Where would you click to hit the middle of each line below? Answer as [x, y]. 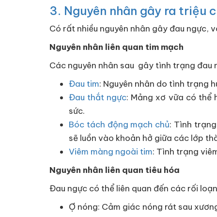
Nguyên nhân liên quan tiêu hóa [115, 170]
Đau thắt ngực [98, 97]
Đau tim [84, 84]
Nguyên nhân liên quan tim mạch [116, 47]
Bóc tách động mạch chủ [119, 124]
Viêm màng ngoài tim [111, 151]
